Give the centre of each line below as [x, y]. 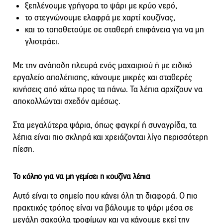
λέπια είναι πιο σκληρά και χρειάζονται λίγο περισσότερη [111, 137]
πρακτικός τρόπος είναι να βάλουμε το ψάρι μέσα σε [103, 208]
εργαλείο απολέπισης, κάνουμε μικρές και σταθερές [103, 77]
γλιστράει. [42, 41]
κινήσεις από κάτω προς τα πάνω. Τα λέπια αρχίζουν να [108, 89]
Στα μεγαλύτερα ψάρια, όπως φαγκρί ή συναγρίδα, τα [105, 125]
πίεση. [24, 149]
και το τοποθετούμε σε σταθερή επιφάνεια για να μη [114, 29]
